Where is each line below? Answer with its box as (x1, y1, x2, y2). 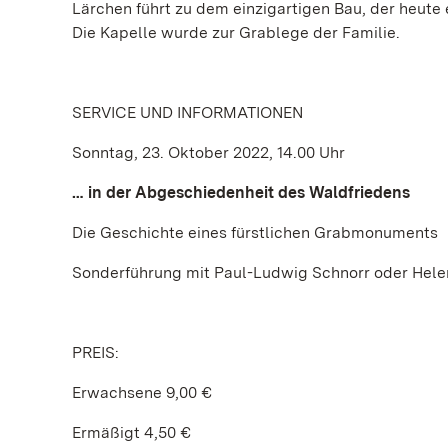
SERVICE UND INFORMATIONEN (72, 103, 303, 122)
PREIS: (72, 343, 119, 362)
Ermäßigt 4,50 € (72, 423, 191, 442)
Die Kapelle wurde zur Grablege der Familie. (72, 23, 400, 42)
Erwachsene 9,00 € (72, 383, 212, 402)
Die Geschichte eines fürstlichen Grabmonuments (72, 223, 438, 242)
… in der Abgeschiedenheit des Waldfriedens (72, 183, 410, 202)
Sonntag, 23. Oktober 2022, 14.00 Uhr (72, 143, 345, 162)
